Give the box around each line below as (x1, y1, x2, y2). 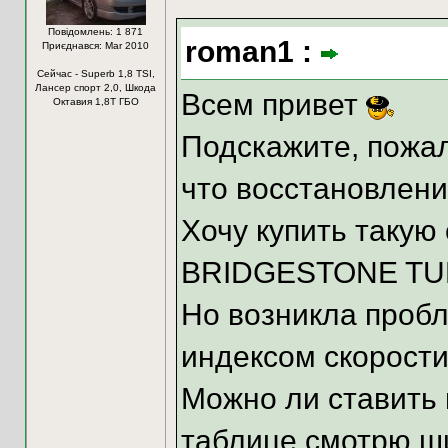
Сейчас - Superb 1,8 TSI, (36, 67, 155, 79)
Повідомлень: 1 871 (48, 25, 143, 37)
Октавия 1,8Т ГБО (52, 95, 139, 107)
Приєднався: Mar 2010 (42, 39, 149, 51)
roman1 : (184, 34, 320, 68)
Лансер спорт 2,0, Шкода (35, 81, 156, 93)
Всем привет (180, 87, 358, 121)
